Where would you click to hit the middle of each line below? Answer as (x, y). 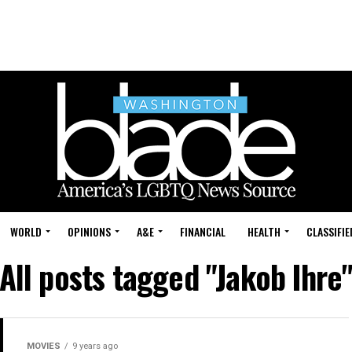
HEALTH (264, 231)
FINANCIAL (203, 231)
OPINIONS (89, 231)
